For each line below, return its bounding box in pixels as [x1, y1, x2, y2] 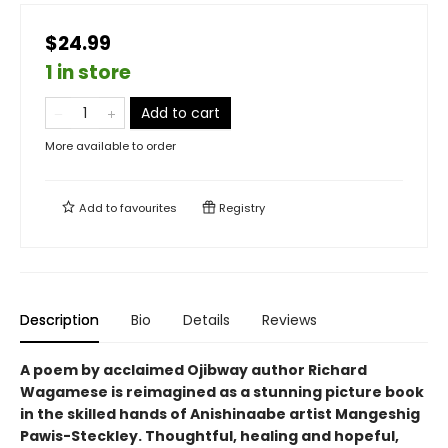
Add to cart [141, 103, 220, 123]
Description [20, 310, 99, 330]
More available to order [45, 138, 176, 154]
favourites [120, 200, 177, 216]
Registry [216, 200, 265, 216]
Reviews [262, 310, 317, 330]
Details [183, 310, 230, 330]
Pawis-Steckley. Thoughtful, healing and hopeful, [20, 426, 399, 446]
